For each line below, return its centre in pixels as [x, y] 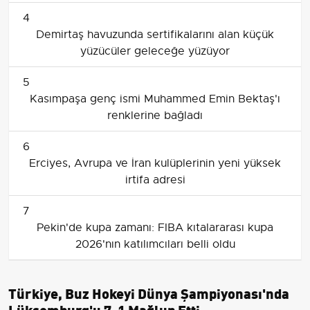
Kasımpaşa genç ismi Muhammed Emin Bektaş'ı [155, 99]
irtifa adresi [155, 180]
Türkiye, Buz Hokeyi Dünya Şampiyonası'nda [149, 292]
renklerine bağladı [155, 115]
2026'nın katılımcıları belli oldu [155, 244]
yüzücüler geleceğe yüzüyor [155, 51]
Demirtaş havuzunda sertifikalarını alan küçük [155, 34]
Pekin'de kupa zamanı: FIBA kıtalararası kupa [155, 227]
